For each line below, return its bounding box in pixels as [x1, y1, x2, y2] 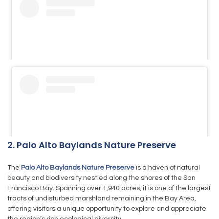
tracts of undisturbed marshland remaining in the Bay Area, [7, 195, 196, 202]
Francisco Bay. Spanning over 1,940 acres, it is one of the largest [7, 185, 211, 192]
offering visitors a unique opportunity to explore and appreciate [7, 205, 206, 212]
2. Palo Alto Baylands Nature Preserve [7, 139, 176, 151]
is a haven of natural [134, 164, 200, 171]
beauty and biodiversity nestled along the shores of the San [7, 175, 196, 181]
